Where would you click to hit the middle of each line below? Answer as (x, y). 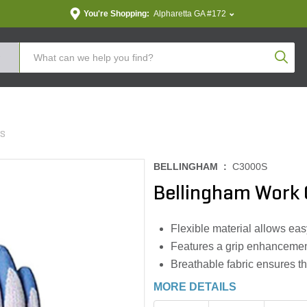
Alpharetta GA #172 (189, 14)
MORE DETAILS (195, 287)
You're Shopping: (116, 14)
